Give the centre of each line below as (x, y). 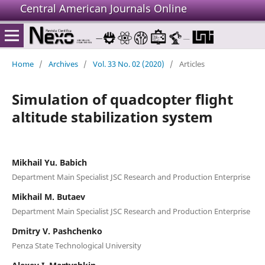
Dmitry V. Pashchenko (57, 231)
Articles (192, 64)
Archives (63, 64)
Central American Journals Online (104, 8)
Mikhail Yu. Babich (49, 162)
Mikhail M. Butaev (48, 196)
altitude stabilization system (112, 117)
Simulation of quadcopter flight (122, 99)
